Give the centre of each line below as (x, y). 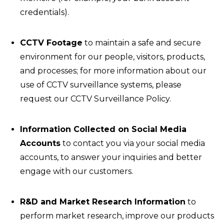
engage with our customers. (76, 171)
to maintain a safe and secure (142, 43)
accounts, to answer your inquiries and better (111, 157)
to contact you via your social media (133, 143)
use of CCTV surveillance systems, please (101, 85)
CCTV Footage (51, 43)
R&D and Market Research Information (103, 202)
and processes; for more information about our (113, 71)
